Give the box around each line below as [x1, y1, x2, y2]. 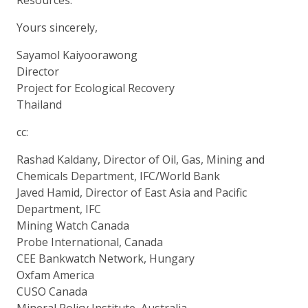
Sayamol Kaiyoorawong [16, 47, 137, 63]
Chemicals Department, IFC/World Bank [16, 168, 220, 184]
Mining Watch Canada [16, 217, 129, 233]
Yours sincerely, [16, 19, 98, 35]
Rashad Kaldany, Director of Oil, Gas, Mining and [16, 151, 265, 167]
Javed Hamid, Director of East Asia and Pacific [16, 184, 247, 200]
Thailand [16, 96, 62, 112]
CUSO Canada [16, 283, 87, 299]
